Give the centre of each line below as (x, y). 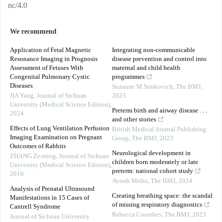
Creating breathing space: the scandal (162, 196)
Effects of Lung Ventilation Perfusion (60, 129)
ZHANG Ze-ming (33, 157)
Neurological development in (151, 154)
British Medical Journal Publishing (159, 130)
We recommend (33, 32)
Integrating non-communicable (154, 51)
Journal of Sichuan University (50, 217)
